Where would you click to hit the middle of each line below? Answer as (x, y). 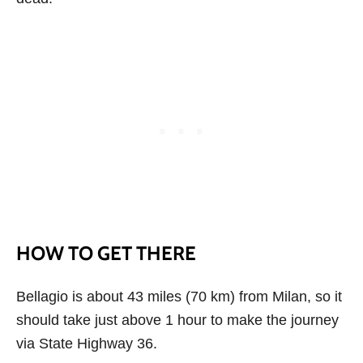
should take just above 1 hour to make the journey (177, 320)
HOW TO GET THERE (106, 254)
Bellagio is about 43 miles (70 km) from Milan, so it (179, 297)
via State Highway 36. (87, 344)
